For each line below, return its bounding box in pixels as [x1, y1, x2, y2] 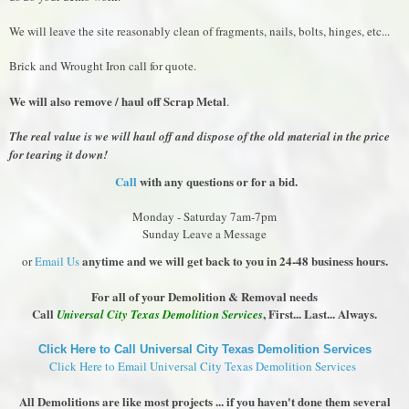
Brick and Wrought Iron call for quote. [9, 58, 196, 74]
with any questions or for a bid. [137, 173, 298, 190]
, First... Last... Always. [263, 305, 377, 322]
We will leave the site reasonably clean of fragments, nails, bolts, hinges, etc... [9, 23, 390, 39]
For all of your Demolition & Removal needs [91, 288, 318, 305]
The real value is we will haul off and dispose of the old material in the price [9, 128, 390, 144]
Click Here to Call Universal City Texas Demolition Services [37, 342, 372, 356]
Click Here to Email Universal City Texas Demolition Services [49, 358, 356, 374]
